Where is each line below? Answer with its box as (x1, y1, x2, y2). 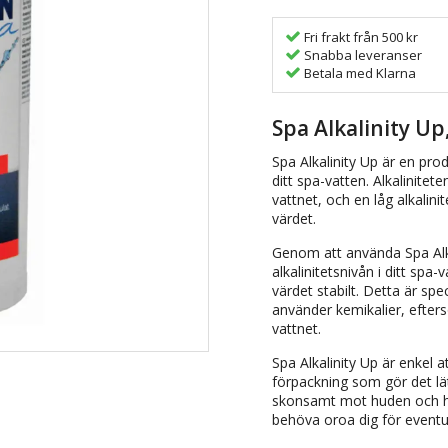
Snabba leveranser (301, 46, 422, 64)
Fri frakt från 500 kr (301, 28, 418, 46)
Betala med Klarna (301, 64, 416, 82)
